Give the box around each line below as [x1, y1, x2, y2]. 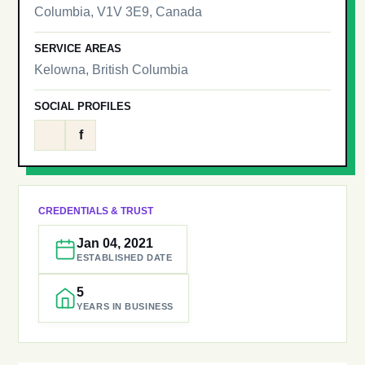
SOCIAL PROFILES [34, 100, 132, 112]
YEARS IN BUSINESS [77, 301, 174, 311]
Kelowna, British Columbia [34, 63, 189, 77]
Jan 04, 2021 [77, 236, 154, 250]
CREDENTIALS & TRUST [38, 205, 154, 217]
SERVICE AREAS [34, 42, 122, 55]
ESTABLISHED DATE [77, 253, 173, 262]
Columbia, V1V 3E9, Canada [34, 5, 203, 19]
